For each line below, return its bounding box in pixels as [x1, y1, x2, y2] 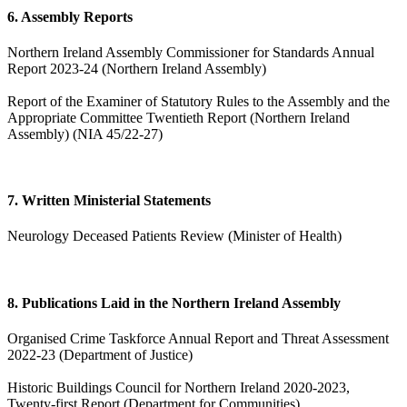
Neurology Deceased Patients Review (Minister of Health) [7, 228, 342, 244]
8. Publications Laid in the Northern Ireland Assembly [7, 294, 341, 311]
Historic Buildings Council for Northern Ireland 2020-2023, [7, 379, 350, 395]
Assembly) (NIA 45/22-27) [7, 125, 163, 142]
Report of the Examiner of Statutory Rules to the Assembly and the [7, 93, 390, 109]
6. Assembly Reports [7, 8, 133, 25]
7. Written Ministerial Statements [7, 193, 211, 209]
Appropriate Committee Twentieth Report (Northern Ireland [7, 109, 350, 125]
